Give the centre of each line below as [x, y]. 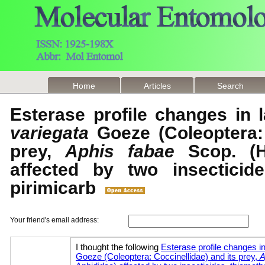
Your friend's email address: [54, 220]
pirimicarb [58, 188]
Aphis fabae [120, 151]
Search [231, 86]
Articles [157, 86]
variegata [49, 133]
